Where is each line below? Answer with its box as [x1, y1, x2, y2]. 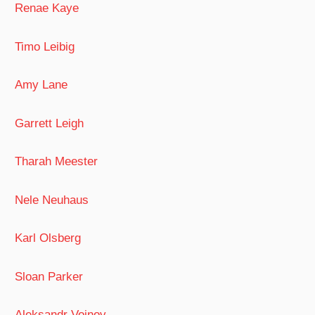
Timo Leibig [15, 39, 75, 53]
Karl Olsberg [15, 231, 82, 245]
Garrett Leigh [15, 116, 84, 130]
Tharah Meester [15, 155, 98, 169]
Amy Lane [15, 78, 68, 92]
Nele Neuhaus [15, 193, 89, 207]
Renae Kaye [15, 1, 79, 15]
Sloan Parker [15, 269, 84, 283]
